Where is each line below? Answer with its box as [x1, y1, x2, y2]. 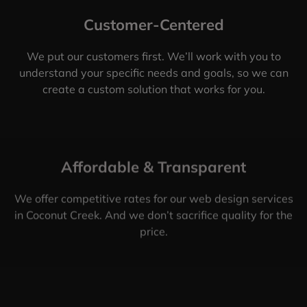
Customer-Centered [83, 14, 224, 34]
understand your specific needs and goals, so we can [19, 65, 288, 79]
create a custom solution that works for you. [42, 82, 265, 96]
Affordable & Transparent [61, 157, 246, 177]
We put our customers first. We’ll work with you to [26, 49, 281, 63]
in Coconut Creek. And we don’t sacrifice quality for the [14, 208, 293, 222]
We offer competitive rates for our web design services [14, 191, 293, 206]
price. [139, 224, 168, 238]
